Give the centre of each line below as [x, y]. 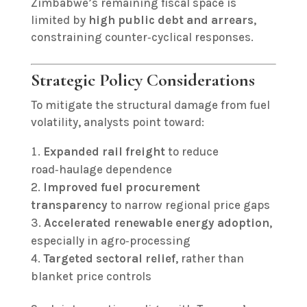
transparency [69, 205]
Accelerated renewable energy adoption [156, 223]
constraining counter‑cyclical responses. [142, 37]
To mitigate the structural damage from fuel [150, 105]
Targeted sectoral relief [109, 258]
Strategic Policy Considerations [143, 80]
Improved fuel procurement [121, 187]
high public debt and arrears [171, 20]
